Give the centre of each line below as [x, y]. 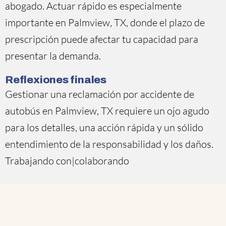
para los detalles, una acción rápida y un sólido [104, 127]
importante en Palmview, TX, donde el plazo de [105, 22]
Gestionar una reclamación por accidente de [100, 94]
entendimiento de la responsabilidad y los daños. [109, 144]
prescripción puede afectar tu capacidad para [102, 39]
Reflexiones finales [56, 80]
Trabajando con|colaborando [67, 161]
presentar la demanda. [53, 56]
